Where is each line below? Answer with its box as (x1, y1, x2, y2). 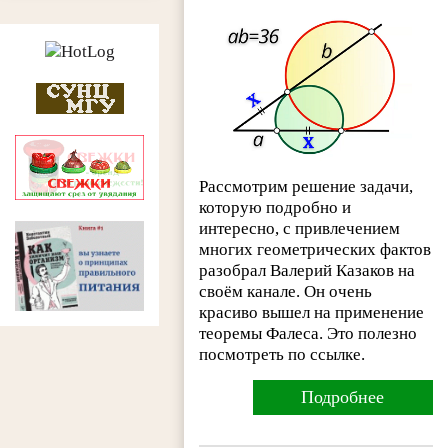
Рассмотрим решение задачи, (199, 177, 414, 197)
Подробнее (301, 387, 385, 408)
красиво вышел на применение (199, 303, 425, 323)
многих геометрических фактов (199, 240, 432, 260)
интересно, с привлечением (199, 219, 401, 239)
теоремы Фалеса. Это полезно (199, 324, 418, 344)
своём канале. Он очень (199, 282, 373, 302)
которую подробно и (199, 198, 352, 218)
